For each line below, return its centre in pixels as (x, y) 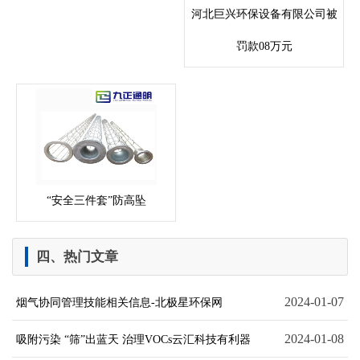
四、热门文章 (77, 256)
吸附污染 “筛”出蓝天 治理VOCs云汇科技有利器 (133, 339)
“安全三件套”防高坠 (96, 200)
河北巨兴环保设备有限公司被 (264, 14)
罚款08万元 (264, 46)
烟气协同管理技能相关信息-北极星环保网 (119, 302)
